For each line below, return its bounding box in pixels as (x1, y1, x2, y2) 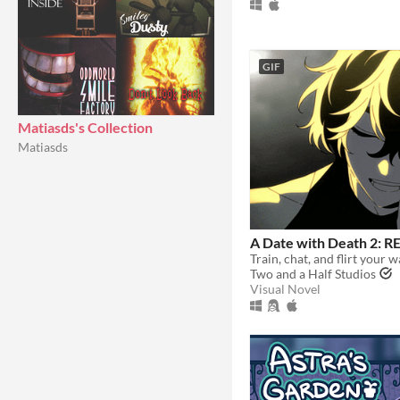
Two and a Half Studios (250, 265, 376, 281)
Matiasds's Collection (18, 119, 153, 136)
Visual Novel (250, 280, 321, 296)
